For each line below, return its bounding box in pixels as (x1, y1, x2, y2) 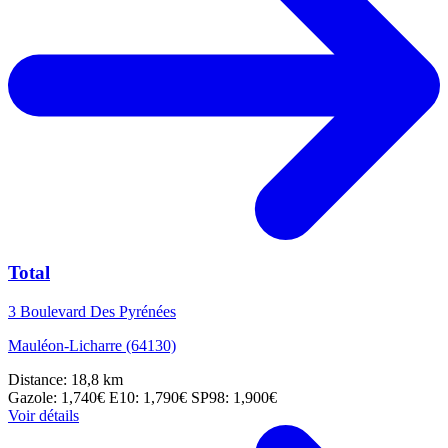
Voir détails (8, 407, 79, 425)
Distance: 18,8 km (8, 371, 123, 389)
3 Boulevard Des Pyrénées (8, 303, 176, 321)
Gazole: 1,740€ (8, 389, 109, 407)
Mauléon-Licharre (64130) (8, 337, 176, 355)
